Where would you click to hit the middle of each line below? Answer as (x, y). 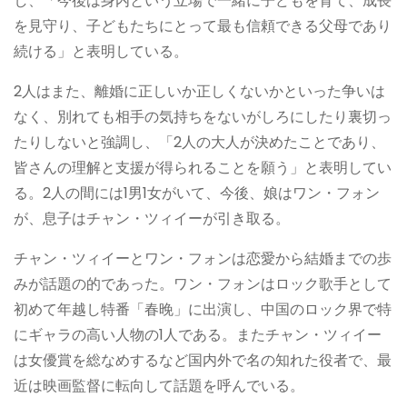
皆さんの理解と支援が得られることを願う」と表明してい (203, 167)
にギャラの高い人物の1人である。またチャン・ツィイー (198, 334)
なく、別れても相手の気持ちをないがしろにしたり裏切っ (203, 116)
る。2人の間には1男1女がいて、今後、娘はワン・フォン (197, 193)
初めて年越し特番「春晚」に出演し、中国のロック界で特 (203, 309)
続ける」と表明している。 (101, 51)
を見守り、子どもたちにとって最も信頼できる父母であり (203, 25)
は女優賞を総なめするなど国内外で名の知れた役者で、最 (203, 360)
